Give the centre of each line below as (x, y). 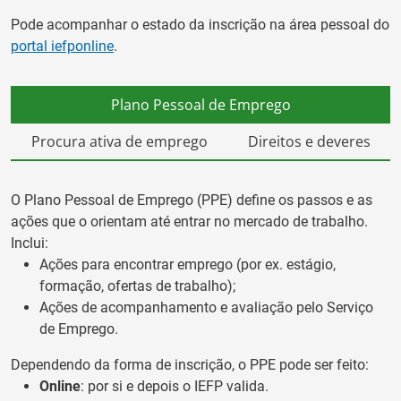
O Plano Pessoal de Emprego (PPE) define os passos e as (192, 200)
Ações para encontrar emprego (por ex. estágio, (188, 264)
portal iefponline (62, 46)
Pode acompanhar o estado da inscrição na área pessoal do (200, 24)
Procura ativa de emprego (119, 141)
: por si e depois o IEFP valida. (175, 386)
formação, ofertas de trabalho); (137, 286)
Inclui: (30, 243)
